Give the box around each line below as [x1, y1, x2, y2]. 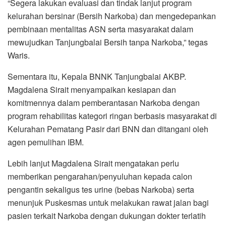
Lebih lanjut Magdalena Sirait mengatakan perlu [8, 157, 179, 169]
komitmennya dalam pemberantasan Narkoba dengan [8, 96, 200, 108]
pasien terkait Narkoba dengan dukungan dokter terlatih [8, 209, 206, 221]
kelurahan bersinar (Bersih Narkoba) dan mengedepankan [8, 10, 218, 22]
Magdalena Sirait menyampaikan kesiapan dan [8, 83, 176, 95]
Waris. [8, 49, 30, 61]
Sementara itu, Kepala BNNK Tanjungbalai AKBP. [8, 70, 186, 82]
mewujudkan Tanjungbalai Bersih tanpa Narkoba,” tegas [8, 36, 208, 48]
